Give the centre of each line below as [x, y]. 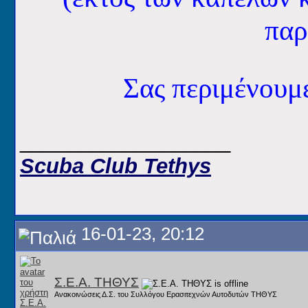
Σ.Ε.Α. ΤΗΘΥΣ [97, 282]
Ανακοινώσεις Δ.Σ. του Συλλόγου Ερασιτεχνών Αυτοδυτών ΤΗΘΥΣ [166, 294]
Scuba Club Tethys [115, 166]
